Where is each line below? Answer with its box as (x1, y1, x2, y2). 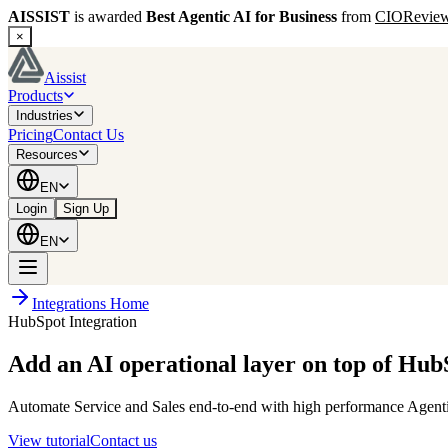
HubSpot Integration (8, 313, 137, 330)
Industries (16, 108, 73, 123)
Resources (16, 147, 78, 162)
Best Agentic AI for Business (146, 8, 337, 25)
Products (8, 87, 63, 104)
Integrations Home (32, 295, 149, 312)
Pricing (8, 126, 53, 143)
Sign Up (63, 201, 109, 216)
